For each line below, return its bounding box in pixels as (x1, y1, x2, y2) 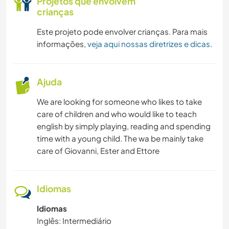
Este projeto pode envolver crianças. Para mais (37, 26, 208, 36)
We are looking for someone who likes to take (37, 96, 202, 106)
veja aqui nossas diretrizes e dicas (87, 38, 210, 49)
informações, (37, 38, 87, 49)
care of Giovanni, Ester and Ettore (37, 145, 159, 155)
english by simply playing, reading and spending (37, 121, 211, 131)
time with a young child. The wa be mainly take (37, 133, 203, 143)
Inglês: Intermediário (37, 215, 111, 225)
